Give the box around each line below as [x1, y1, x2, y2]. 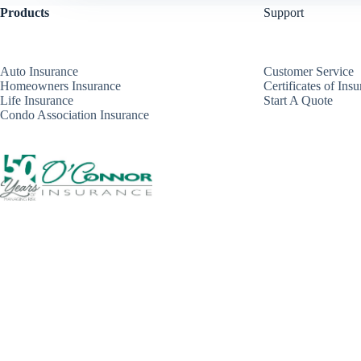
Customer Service [263, 64, 355, 78]
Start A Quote [263, 93, 334, 107]
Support [263, 6, 305, 19]
